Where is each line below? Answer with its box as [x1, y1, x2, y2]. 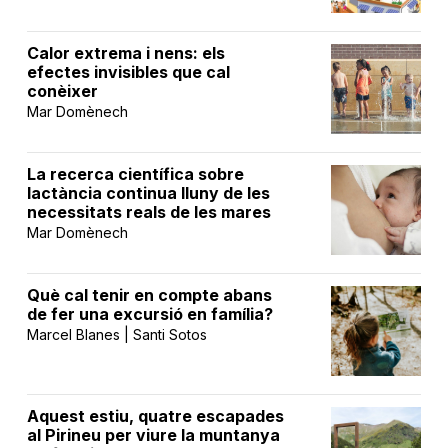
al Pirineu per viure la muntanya [27, 424, 281, 445]
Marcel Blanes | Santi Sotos [27, 325, 208, 343]
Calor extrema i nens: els [27, 42, 226, 63]
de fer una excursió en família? [27, 303, 274, 324]
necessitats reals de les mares [27, 201, 272, 222]
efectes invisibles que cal [27, 61, 231, 82]
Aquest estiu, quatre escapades [27, 405, 285, 426]
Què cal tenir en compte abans [27, 284, 273, 305]
